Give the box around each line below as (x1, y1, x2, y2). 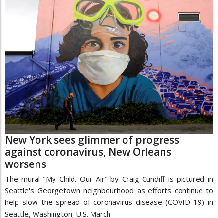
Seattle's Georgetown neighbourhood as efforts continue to (5, 185, 213, 196)
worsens (5, 157, 46, 171)
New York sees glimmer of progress (5, 133, 179, 147)
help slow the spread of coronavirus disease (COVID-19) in (5, 197, 213, 207)
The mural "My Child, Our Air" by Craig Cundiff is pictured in (5, 174, 213, 184)
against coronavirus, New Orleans (5, 145, 171, 159)
